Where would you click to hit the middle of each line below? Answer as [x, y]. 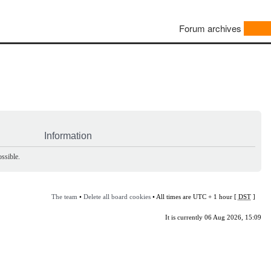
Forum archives [210, 28]
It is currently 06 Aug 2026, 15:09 [213, 217]
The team [64, 196]
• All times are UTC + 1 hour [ [194, 196]
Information [68, 135]
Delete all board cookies [117, 196]
